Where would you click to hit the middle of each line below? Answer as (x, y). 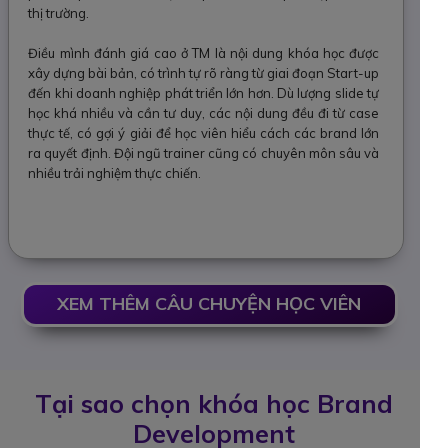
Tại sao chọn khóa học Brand (214, 403)
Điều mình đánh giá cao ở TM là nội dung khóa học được (204, 52)
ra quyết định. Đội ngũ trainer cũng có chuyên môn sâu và (204, 152)
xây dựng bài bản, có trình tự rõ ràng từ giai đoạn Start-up (204, 72)
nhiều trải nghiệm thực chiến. (115, 172)
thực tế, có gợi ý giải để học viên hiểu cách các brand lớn (204, 132)
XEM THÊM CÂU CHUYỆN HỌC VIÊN (209, 303)
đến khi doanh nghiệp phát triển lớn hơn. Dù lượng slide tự (204, 92)
